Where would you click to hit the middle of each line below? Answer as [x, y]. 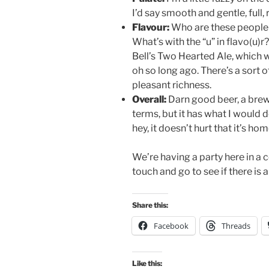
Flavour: [151, 28]
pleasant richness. [172, 85]
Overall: [149, 100]
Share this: [150, 205]
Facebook [171, 226]
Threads [236, 226]
